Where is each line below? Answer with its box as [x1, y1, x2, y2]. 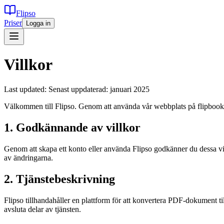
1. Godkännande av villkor [4, 120, 140, 134]
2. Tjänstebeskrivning [4, 172, 115, 185]
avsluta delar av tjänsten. [4, 204, 81, 213]
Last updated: [4, 84, 48, 93]
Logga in [26, 19, 50, 27]
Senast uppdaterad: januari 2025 [48, 84, 149, 93]
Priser [4, 18, 22, 27]
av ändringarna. [4, 153, 53, 162]
